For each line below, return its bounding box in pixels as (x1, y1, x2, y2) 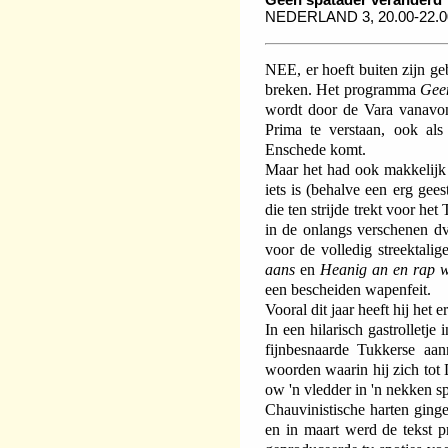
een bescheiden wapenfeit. (265, 279, 431, 299)
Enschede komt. (265, 139, 366, 159)
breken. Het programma (265, 79, 420, 99)
